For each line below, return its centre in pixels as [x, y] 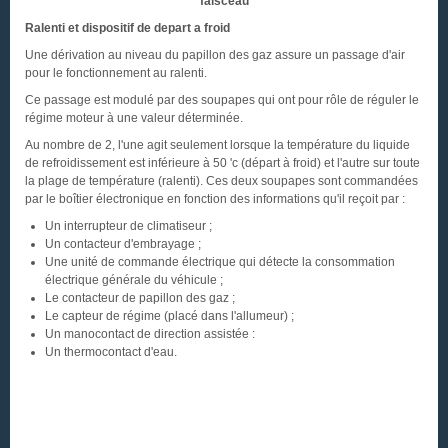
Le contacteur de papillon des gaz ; [140, 298]
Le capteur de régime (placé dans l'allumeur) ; [169, 316]
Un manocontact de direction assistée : [150, 334]
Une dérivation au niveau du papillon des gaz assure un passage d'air [215, 55]
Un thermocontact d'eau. [111, 352]
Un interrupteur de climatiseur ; [128, 226]
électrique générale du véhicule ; [134, 280]
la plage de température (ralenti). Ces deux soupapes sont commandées [221, 181]
